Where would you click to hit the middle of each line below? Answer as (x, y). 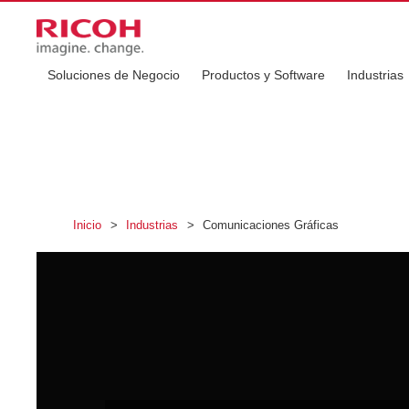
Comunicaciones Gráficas (269, 225)
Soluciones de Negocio (114, 75)
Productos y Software (263, 75)
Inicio (89, 225)
